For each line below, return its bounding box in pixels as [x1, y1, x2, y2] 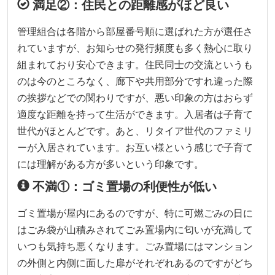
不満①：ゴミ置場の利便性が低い [29, 177, 217, 195]
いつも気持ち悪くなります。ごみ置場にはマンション [17, 239, 253, 253]
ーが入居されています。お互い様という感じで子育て [17, 140, 253, 154]
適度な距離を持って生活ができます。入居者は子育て [17, 107, 253, 121]
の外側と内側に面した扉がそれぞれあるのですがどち [17, 255, 253, 269]
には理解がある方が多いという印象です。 [17, 157, 204, 171]
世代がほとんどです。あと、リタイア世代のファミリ [17, 123, 253, 137]
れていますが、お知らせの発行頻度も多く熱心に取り [17, 41, 253, 55]
